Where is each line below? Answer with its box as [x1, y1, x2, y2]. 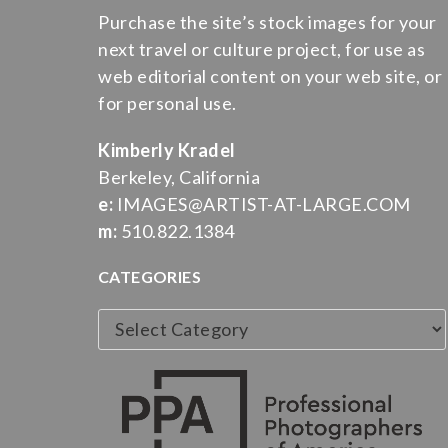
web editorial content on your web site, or [98, 65, 442, 87]
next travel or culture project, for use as [98, 38, 425, 60]
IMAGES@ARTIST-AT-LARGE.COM [113, 193, 411, 215]
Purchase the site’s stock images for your [98, 11, 437, 33]
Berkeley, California [98, 166, 260, 188]
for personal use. [98, 92, 237, 114]
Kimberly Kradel [98, 139, 236, 161]
